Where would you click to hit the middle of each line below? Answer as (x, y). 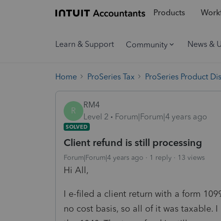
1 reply (161, 157)
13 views (191, 157)
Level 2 (96, 116)
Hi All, (76, 170)
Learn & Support (85, 44)
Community (147, 44)
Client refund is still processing (133, 142)
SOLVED (77, 127)
